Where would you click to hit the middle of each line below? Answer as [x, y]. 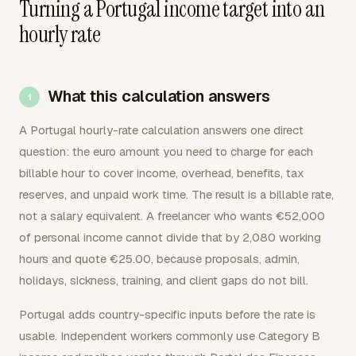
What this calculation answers [159, 96]
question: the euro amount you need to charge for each [166, 151]
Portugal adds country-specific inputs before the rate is [167, 314]
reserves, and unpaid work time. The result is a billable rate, [176, 194]
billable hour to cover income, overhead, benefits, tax [162, 173]
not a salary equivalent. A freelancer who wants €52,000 [172, 216]
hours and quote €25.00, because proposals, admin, [159, 259]
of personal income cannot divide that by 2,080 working [170, 237]
